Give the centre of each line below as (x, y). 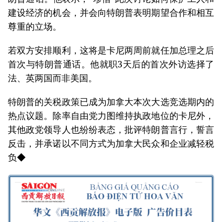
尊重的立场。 (35, 26)
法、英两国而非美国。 (53, 78)
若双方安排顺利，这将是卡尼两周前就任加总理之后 (111, 50)
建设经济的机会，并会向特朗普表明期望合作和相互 (111, 12)
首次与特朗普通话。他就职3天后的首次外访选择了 (111, 64)
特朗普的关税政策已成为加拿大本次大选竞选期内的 (111, 101)
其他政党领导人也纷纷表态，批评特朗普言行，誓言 (111, 129)
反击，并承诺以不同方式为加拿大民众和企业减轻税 (111, 143)
